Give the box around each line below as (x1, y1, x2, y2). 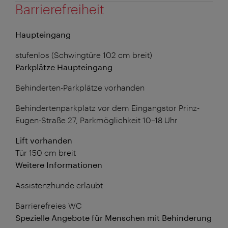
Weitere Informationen (15, 159, 102, 169)
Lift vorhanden (15, 135, 72, 145)
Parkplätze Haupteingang (15, 62, 112, 72)
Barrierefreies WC (15, 200, 82, 210)
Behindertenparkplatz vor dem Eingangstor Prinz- (15, 102, 199, 112)
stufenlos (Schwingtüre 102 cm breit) (15, 49, 152, 60)
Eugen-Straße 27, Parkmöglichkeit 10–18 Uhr (15, 115, 178, 125)
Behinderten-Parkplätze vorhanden (15, 82, 145, 92)
